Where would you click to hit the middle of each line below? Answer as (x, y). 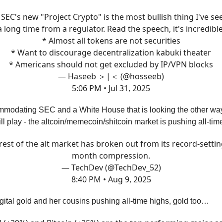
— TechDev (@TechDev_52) (111, 167)
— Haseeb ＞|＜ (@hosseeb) (111, 76)
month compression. (111, 156)
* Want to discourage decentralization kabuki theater (111, 53)
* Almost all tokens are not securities (111, 41)
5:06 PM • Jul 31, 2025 (111, 88)
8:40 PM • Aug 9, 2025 (111, 179)
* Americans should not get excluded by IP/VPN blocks (111, 64)
